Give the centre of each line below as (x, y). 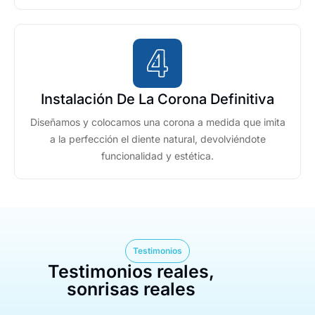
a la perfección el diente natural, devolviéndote (157, 139)
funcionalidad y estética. (157, 156)
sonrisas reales (131, 289)
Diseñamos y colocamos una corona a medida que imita (157, 122)
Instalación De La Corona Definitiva (157, 99)
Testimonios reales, (131, 272)
